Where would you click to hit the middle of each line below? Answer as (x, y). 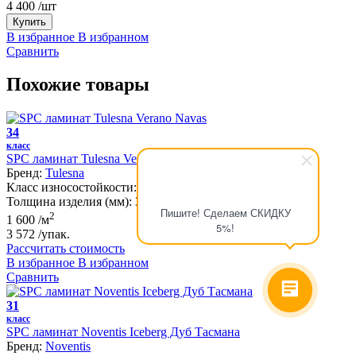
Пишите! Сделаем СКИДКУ (225, 213)
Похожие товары (78, 85)
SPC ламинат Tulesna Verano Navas (100, 159)
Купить (29, 21)
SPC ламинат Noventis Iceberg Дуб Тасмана (123, 331)
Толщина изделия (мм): (69, 202)
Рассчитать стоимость (66, 248)
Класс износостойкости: (72, 188)
